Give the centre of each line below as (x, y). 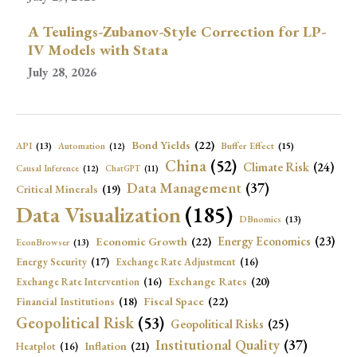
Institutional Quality (218, 344)
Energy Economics (264, 241)
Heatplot (36, 346)
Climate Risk (276, 167)
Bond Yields (161, 144)
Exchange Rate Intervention (78, 281)
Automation (82, 145)
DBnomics (260, 218)
